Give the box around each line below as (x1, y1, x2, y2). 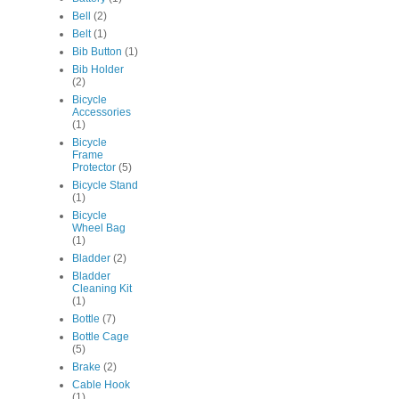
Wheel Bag (72, 222, 126, 235)
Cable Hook (72, 379, 130, 392)
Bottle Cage (72, 330, 129, 344)
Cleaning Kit (72, 282, 132, 296)
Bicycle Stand (72, 179, 138, 192)
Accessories (72, 106, 131, 119)
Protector (72, 161, 116, 175)
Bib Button (72, 45, 122, 59)
